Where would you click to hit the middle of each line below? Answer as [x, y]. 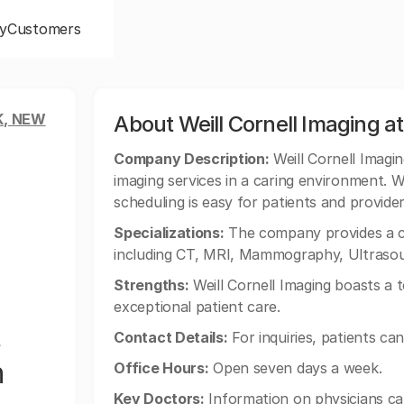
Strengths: [151, 285]
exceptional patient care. [197, 307]
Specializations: [169, 233]
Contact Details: [171, 337]
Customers [44, 29]
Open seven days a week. [295, 368]
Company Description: [192, 159]
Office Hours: [161, 368]
